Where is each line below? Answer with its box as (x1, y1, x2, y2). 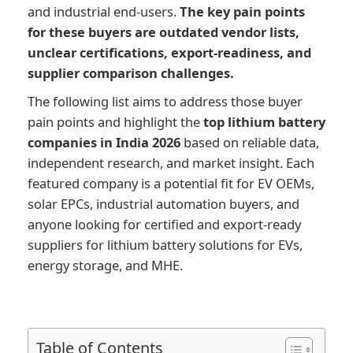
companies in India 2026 (28, 133, 180, 152)
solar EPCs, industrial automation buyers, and (28, 195, 299, 214)
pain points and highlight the (28, 113, 203, 132)
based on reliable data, (180, 133, 319, 152)
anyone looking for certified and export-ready (28, 215, 301, 234)
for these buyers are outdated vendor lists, (28, 23, 299, 42)
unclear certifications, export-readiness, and (28, 43, 311, 62)
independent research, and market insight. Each (28, 154, 314, 173)
